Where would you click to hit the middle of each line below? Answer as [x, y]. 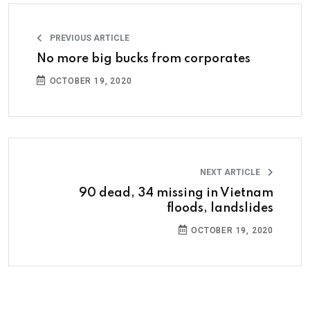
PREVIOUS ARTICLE [89, 38]
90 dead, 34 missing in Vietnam [176, 193]
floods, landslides [220, 208]
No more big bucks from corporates [144, 58]
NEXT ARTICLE [231, 172]
